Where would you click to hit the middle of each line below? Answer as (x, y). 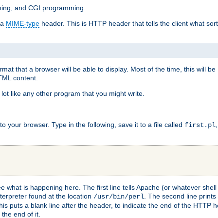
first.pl (200, 125)
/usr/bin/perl (119, 196)
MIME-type (23, 24)
